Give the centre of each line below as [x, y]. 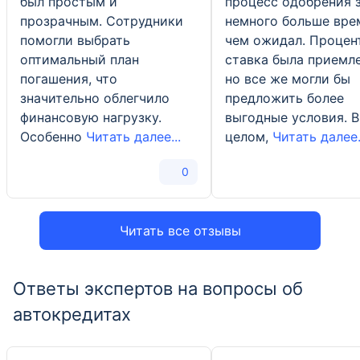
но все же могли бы [288, 79]
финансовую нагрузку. [91, 117]
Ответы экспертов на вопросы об [158, 288]
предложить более [284, 98]
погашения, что [69, 79]
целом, [249, 137]
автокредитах [72, 314]
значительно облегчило [95, 98]
